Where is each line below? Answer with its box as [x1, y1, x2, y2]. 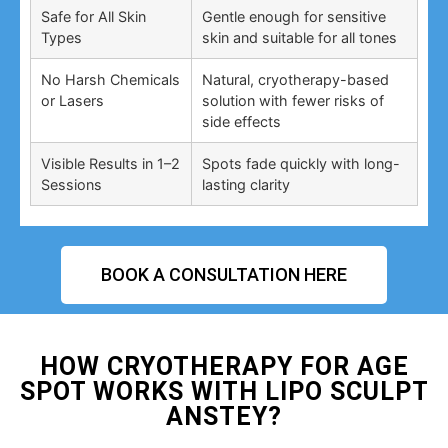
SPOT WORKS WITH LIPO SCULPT [19, 377, 429, 407]
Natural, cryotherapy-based [202, 71, 389, 89]
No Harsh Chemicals [41, 71, 180, 89]
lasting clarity [202, 176, 290, 194]
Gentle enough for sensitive [202, 8, 386, 26]
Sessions [41, 176, 102, 194]
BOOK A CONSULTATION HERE [101, 264, 347, 286]
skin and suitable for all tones [202, 29, 397, 47]
